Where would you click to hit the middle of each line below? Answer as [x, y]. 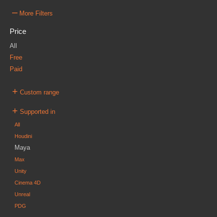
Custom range [39, 93]
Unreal [22, 194]
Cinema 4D [28, 183]
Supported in [37, 112]
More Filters [35, 14]
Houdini [23, 136]
